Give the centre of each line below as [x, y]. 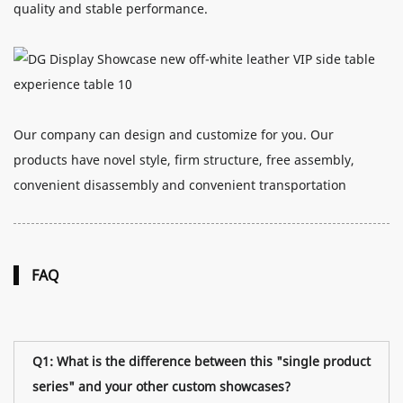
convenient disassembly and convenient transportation [180, 184]
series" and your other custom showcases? [161, 386]
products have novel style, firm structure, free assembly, [184, 159]
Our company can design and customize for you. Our [174, 134]
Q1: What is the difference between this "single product [201, 361]
